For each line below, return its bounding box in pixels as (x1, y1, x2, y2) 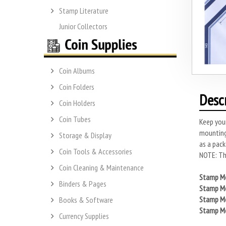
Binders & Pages (59, 179, 106, 189)
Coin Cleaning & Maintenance (59, 162, 144, 173)
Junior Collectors (59, 21, 107, 31)
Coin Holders (59, 98, 95, 108)
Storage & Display (59, 130, 111, 141)
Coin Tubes (59, 114, 91, 125)
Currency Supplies (59, 211, 109, 221)
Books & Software (59, 195, 113, 205)
